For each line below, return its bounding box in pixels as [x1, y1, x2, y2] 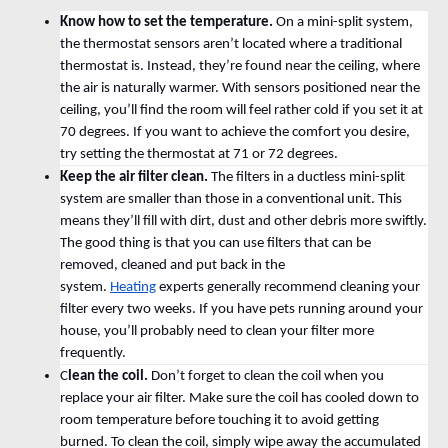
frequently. [60, 346, 126, 362]
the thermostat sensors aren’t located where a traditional [60, 37, 402, 53]
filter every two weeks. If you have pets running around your [60, 302, 423, 318]
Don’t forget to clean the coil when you [151, 369, 384, 385]
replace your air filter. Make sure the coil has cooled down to [60, 391, 419, 407]
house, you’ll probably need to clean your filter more [60, 324, 374, 340]
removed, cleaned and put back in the [60, 258, 285, 274]
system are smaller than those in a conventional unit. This [60, 192, 402, 208]
